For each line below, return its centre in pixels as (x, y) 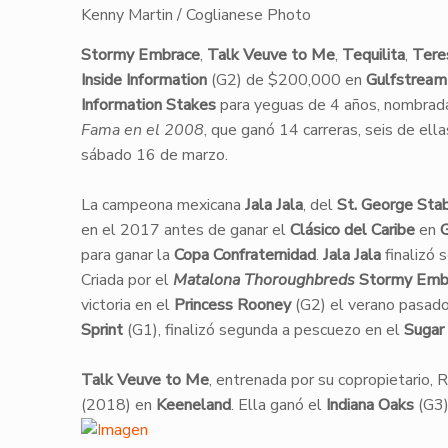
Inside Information (143, 80)
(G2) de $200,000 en (286, 80)
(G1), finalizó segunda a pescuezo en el (263, 330)
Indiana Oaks (369, 405)
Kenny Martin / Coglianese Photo (195, 15)
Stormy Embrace (140, 55)
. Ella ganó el (278, 405)
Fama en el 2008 (142, 130)
